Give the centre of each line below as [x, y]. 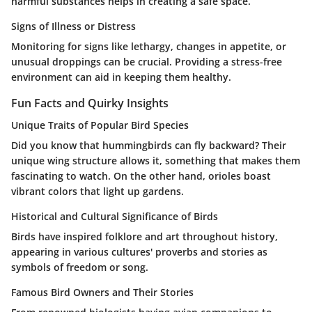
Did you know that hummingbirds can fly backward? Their [149, 146]
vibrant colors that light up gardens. [97, 192]
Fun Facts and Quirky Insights [90, 103]
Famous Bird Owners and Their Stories [102, 292]
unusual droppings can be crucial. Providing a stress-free [147, 62]
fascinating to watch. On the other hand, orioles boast [141, 176]
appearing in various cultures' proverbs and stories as [139, 252]
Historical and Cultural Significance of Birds [115, 217]
